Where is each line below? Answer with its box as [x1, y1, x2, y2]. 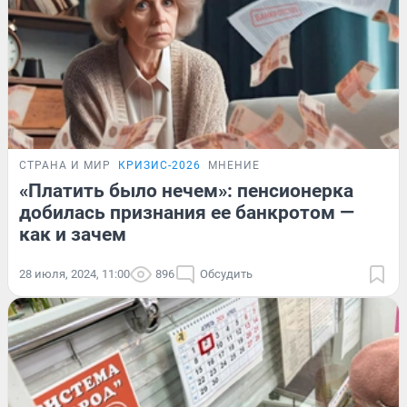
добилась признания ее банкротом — [19, 202, 354, 224]
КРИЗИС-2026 [118, 159, 201, 173]
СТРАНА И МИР [19, 159, 111, 173]
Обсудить [200, 267, 253, 282]
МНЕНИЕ [208, 159, 260, 173]
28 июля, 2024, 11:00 [19, 267, 130, 282]
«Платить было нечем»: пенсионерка [19, 180, 353, 203]
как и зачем [19, 223, 126, 246]
